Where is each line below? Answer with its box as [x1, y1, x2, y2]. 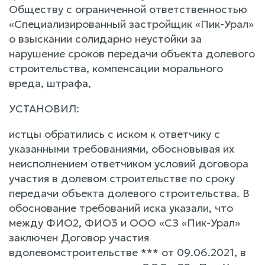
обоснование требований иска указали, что [9, 201, 233, 215]
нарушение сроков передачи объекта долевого [9, 46, 255, 60]
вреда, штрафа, [9, 76, 91, 90]
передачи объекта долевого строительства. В [9, 186, 250, 200]
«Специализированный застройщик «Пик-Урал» [9, 17, 254, 31]
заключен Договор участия [9, 230, 149, 244]
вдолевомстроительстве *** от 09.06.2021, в [9, 245, 246, 259]
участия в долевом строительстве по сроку [9, 171, 235, 185]
